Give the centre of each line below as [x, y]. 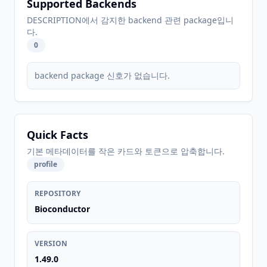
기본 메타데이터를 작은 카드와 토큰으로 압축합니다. [126, 151]
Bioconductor [62, 209]
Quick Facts [58, 135]
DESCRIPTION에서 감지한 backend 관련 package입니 [130, 20]
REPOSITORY [58, 193]
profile [46, 164]
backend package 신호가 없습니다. [102, 75]
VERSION [51, 243]
